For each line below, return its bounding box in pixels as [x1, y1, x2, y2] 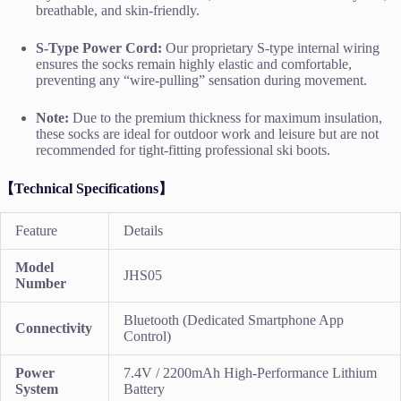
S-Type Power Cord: [36, 40, 162, 56]
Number [15, 275, 66, 291]
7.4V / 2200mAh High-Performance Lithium [124, 364, 377, 380]
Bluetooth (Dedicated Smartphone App [124, 311, 344, 328]
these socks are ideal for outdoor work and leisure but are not [36, 126, 379, 142]
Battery [124, 380, 165, 397]
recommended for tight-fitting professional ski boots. [36, 142, 330, 158]
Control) [124, 328, 171, 344]
